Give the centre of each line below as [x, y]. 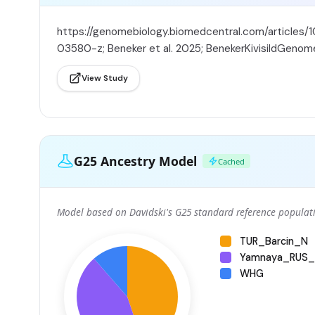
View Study [105, 78]
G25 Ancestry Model [135, 161]
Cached [231, 161]
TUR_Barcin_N [274, 241]
